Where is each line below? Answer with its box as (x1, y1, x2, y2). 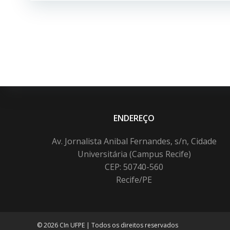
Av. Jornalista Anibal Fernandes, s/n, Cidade (51, 136, 217, 147)
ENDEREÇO (113, 112, 155, 124)
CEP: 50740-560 (105, 161, 164, 172)
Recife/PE (116, 174, 152, 185)
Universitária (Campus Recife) (77, 148, 191, 160)
